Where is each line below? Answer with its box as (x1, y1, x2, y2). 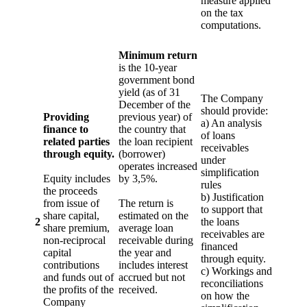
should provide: (201, 104, 268, 116)
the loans (201, 215, 239, 228)
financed (201, 240, 238, 252)
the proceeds (43, 184, 97, 197)
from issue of (43, 197, 99, 209)
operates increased (119, 160, 197, 172)
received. (119, 283, 158, 295)
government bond (119, 73, 195, 86)
